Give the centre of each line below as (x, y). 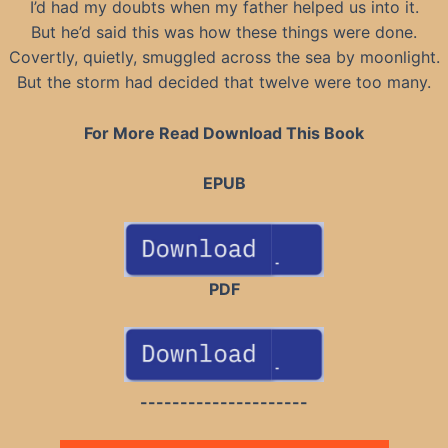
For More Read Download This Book (224, 132)
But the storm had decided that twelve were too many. (224, 82)
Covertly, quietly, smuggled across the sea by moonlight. (224, 57)
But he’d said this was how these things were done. (224, 32)
